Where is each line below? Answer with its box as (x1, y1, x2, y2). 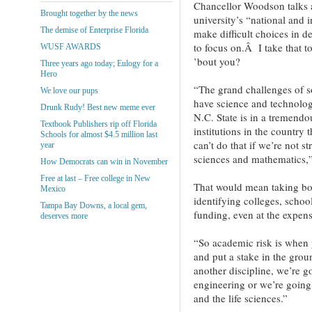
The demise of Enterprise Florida (40, 24, 148, 35)
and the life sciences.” (193, 290, 288, 305)
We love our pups (40, 85, 98, 95)
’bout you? (193, 54, 240, 68)
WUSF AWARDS (40, 41, 101, 52)
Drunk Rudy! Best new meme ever (40, 102, 155, 112)
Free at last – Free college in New (40, 173, 150, 183)
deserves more (40, 210, 88, 221)
